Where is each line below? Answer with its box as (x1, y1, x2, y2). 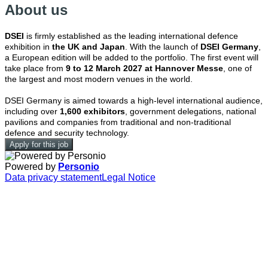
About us (5, 2, 68, 19)
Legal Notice (102, 172, 156, 183)
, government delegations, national (125, 106, 256, 117)
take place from (5, 63, 66, 74)
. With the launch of (125, 42, 200, 52)
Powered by (5, 162, 58, 172)
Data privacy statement (5, 172, 102, 183)
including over (5, 106, 60, 117)
